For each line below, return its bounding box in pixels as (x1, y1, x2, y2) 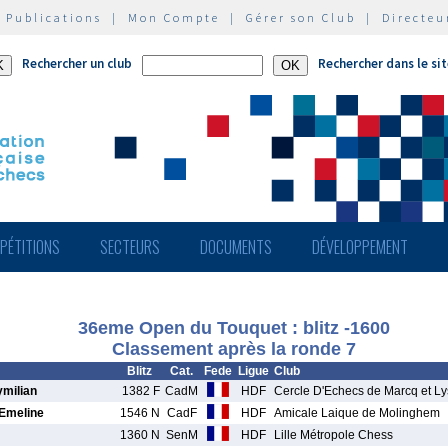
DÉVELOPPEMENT (312, 235, 408, 259)
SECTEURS (100, 235, 160, 259)
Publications (6, 10, 102, 25)
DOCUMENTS (200, 235, 272, 259)
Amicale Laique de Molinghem (274, 406, 440, 420)
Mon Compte (128, 10, 220, 25)
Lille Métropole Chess (274, 428, 393, 442)
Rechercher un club (22, 55, 132, 72)
